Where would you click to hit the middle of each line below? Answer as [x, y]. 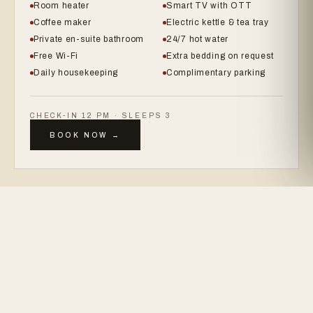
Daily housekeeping [76, 73]
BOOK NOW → [85, 135]
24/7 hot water [198, 39]
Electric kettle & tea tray [218, 22]
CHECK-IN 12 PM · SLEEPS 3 [101, 116]
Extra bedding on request [220, 56]
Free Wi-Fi [56, 56]
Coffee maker [63, 22]
